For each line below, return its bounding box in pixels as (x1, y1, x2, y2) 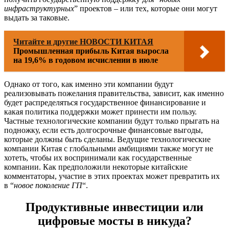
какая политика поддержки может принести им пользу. (4, 107, 197, 117)
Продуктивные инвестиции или (26, 200, 203, 214)
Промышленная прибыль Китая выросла (13, 47, 169, 56)
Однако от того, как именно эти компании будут (4, 80, 173, 89)
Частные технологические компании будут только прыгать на (4, 117, 219, 126)
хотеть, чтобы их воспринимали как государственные (4, 153, 192, 163)
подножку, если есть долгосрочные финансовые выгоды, (4, 126, 203, 135)
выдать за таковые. (4, 13, 70, 22)
